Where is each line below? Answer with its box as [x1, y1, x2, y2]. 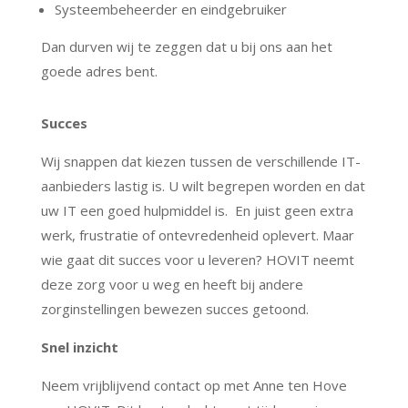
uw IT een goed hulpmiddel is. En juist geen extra [40, 200, 353, 219]
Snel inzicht [40, 337, 118, 356]
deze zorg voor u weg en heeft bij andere [40, 274, 303, 293]
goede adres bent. [40, 61, 158, 80]
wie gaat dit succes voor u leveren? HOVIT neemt [40, 250, 354, 269]
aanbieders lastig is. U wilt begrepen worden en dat [40, 176, 365, 195]
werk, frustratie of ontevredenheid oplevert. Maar [40, 225, 354, 244]
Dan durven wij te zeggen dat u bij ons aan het [40, 36, 332, 56]
